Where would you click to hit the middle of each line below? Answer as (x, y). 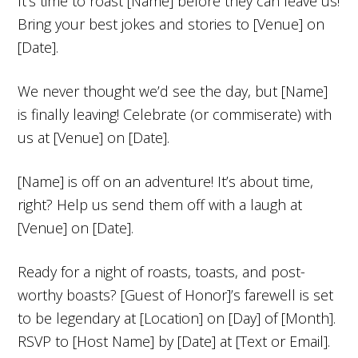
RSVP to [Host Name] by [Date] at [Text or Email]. (174, 341)
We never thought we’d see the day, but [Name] (173, 91)
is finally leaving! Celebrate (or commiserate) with (175, 114)
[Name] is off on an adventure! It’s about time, (166, 181)
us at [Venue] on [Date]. (94, 137)
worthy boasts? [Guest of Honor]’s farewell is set (176, 294)
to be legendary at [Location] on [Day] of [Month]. (177, 318)
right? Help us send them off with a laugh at (160, 204)
